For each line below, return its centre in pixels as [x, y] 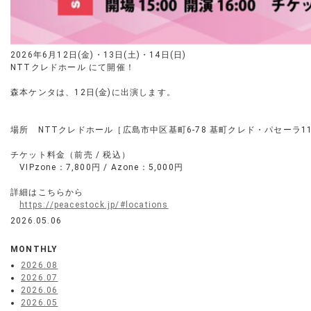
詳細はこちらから [47, 193]
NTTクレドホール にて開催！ [73, 68]
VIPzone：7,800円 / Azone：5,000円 [97, 168]
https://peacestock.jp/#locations [94, 205]
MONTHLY [34, 250]
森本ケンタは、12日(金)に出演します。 [93, 93]
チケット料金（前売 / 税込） [70, 155]
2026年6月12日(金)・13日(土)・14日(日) [99, 55]
